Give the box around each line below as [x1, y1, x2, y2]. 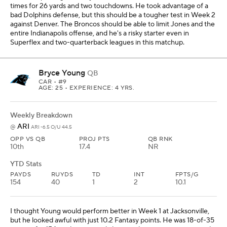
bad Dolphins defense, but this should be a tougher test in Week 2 [10, 10, 215, 20]
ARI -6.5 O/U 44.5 [31, 123, 72, 130]
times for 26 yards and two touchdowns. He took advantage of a [10, 1, 208, 11]
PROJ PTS [79, 135, 110, 143]
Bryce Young [39, 67, 85, 78]
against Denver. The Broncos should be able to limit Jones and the [10, 19, 215, 29]
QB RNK [148, 135, 173, 143]
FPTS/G [175, 170, 199, 178]
